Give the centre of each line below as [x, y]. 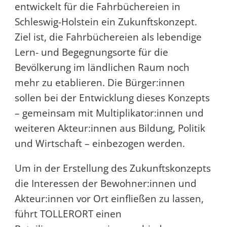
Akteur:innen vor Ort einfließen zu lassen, [109, 199]
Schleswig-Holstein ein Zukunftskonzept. [106, 22]
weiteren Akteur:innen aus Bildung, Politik [110, 128]
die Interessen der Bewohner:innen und [105, 184]
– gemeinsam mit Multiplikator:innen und [109, 113]
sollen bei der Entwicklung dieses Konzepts [112, 98]
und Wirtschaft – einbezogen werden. [100, 144]
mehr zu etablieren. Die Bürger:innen [100, 83]
